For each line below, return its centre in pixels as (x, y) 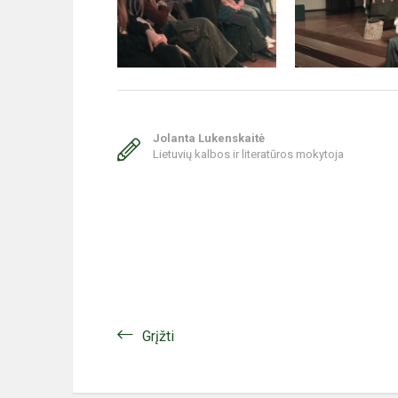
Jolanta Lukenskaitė (209, 138)
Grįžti (158, 336)
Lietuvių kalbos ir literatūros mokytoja (248, 154)
